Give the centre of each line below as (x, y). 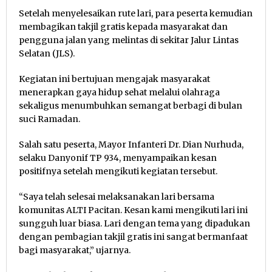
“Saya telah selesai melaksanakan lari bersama (117, 196)
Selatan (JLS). (47, 53)
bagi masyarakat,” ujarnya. (75, 250)
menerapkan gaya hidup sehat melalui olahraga (119, 92)
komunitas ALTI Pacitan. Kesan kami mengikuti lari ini (133, 210)
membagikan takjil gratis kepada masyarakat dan (123, 26)
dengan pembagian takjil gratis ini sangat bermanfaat (133, 236)
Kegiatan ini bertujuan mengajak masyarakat (114, 79)
